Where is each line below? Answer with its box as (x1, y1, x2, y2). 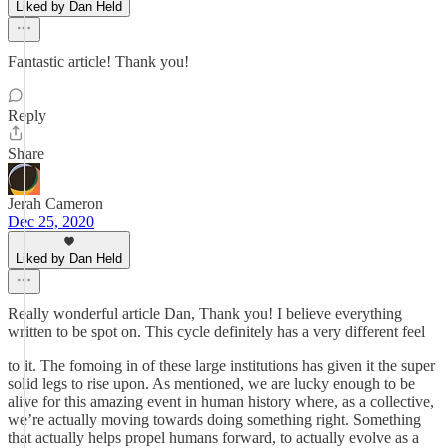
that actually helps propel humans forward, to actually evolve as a (8, 429, 419, 446)
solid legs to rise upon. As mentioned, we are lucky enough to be (8, 375, 415, 392)
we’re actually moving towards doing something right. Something (8, 411, 421, 428)
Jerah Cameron (8, 195, 103, 212)
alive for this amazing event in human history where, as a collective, (8, 393, 434, 410)
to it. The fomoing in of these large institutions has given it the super (8, 357, 435, 374)
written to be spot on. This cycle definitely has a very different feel (8, 323, 425, 340)
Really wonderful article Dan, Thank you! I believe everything (8, 305, 402, 322)
